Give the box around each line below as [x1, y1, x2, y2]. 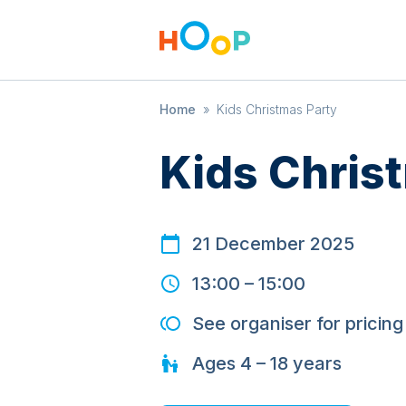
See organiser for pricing [192, 313, 403, 334]
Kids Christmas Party [217, 101, 337, 117]
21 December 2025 [192, 233, 354, 255]
